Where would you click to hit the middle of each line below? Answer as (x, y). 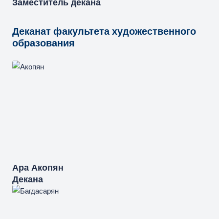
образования (44, 43)
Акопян (47, 167)
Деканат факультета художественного (104, 31)
